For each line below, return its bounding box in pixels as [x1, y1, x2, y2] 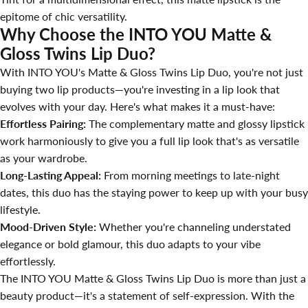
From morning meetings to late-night [104, 168, 280, 181]
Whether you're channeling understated [96, 219, 291, 233]
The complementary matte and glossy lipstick [86, 116, 305, 130]
